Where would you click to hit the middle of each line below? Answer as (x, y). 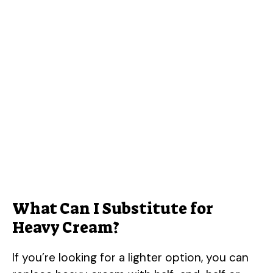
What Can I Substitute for (113, 208)
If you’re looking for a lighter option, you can (130, 257)
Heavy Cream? (66, 227)
